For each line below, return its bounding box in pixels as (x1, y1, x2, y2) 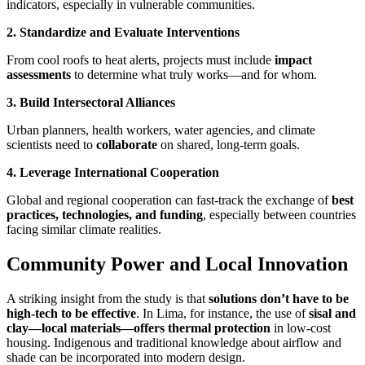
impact (275, 53, 312, 68)
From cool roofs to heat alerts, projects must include (7, 53, 275, 68)
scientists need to (7, 138, 96, 152)
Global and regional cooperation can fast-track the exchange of (7, 193, 332, 208)
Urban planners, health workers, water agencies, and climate (7, 123, 315, 138)
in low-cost (270, 321, 331, 336)
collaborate (96, 138, 157, 152)
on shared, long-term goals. (157, 138, 300, 152)
